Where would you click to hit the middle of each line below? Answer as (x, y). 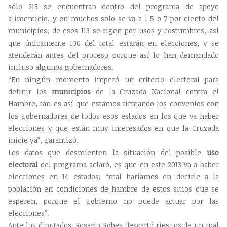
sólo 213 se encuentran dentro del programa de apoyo (113, 7)
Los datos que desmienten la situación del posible (105, 153)
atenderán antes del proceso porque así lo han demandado (113, 55)
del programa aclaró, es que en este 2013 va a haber (128, 165)
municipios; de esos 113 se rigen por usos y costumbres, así (113, 31)
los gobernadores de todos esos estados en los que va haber (113, 116)
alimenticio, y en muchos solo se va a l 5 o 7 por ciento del (113, 19)
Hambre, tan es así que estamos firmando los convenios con (113, 104)
